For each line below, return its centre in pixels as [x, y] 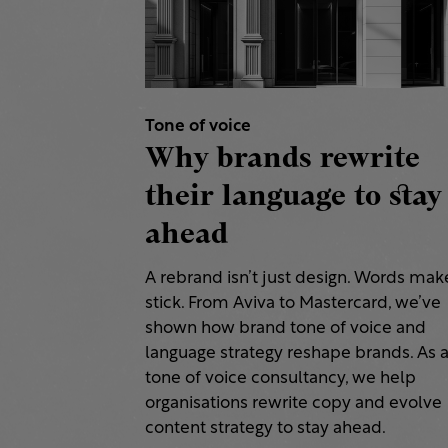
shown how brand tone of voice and [285, 328]
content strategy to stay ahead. [265, 428]
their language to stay [293, 195]
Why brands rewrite [282, 157]
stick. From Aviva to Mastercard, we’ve [293, 303]
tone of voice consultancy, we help [280, 378]
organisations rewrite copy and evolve [293, 403]
